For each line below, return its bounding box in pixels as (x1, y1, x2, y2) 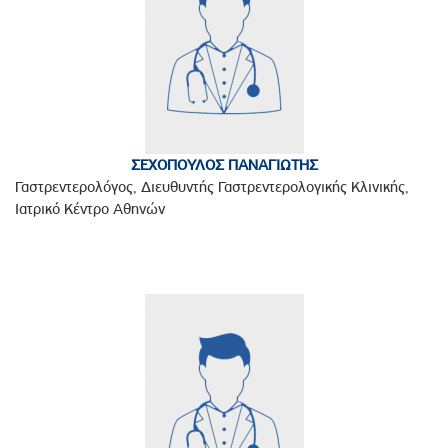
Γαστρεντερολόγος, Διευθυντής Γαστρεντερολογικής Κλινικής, (15, 178, 409, 197)
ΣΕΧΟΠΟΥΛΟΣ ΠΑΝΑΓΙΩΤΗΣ (130, 156, 318, 175)
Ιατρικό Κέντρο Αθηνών (15, 200, 165, 219)
